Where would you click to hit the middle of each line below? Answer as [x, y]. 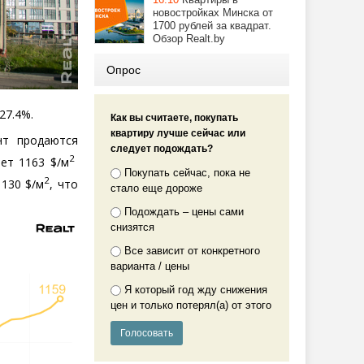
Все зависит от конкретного [192, 251]
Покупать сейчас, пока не [187, 173]
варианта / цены [150, 266]
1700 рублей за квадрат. [212, 26]
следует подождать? [162, 149]
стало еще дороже [156, 188]
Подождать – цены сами [184, 212]
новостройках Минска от [213, 13]
